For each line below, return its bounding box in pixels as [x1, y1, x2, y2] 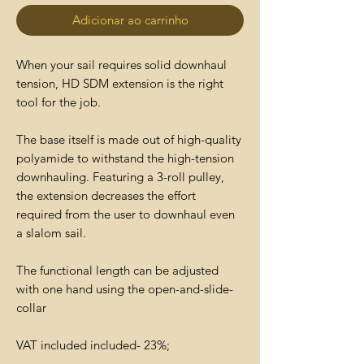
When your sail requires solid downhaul [16, 57, 227, 73]
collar [16, 300, 46, 316]
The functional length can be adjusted [16, 262, 219, 279]
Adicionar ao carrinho [71, 12, 188, 28]
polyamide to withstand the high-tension [16, 150, 234, 167]
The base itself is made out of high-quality [16, 132, 241, 148]
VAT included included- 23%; [16, 337, 170, 353]
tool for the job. [16, 94, 101, 110]
